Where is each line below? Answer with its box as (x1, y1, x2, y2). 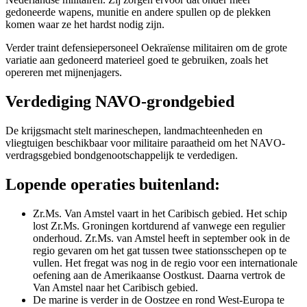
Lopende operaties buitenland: (5, 175, 220, 193)
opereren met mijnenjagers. (5, 66, 122, 78)
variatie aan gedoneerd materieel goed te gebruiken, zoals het (5, 53, 268, 66)
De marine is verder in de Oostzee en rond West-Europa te (33, 293, 284, 306)
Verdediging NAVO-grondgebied (5, 92, 234, 110)
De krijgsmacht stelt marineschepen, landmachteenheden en (5, 124, 262, 136)
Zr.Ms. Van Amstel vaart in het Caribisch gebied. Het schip (33, 207, 287, 219)
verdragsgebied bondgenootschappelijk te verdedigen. (5, 149, 238, 161)
